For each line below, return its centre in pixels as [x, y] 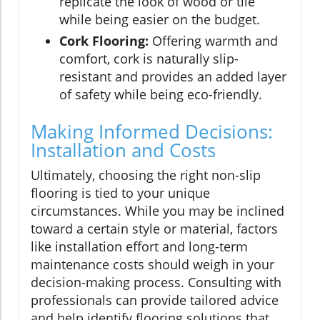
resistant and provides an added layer [173, 76]
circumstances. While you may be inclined [157, 210]
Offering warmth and [213, 40]
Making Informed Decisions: [152, 131]
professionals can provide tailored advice [155, 300]
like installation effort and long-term [139, 246]
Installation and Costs [123, 150]
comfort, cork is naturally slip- [149, 58]
